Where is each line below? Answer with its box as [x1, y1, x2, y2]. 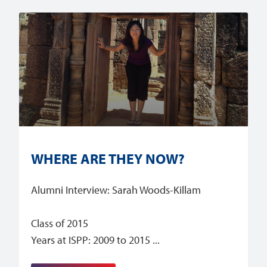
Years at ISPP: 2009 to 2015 [31, 233, 151, 247]
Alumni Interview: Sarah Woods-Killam [31, 183, 201, 197]
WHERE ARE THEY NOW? [31, 150, 185, 168]
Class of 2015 [31, 216, 89, 231]
